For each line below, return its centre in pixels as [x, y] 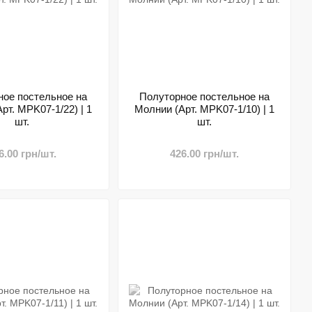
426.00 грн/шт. [204, 154]
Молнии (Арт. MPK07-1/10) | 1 [204, 109]
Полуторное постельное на [204, 96]
